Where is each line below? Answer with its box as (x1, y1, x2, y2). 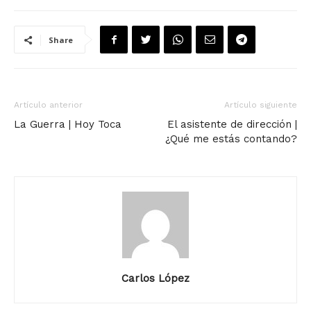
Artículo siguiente (224, 100, 297, 110)
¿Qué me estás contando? (165, 133, 297, 146)
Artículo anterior (14, 100, 83, 110)
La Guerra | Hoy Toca (14, 118, 121, 131)
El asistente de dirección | (167, 118, 297, 131)
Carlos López (121, 272, 190, 285)
